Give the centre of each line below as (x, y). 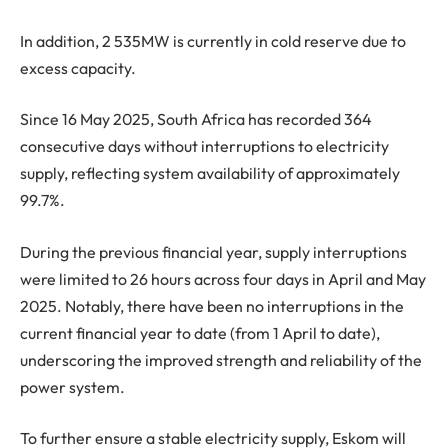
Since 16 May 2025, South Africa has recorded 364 (196, 119)
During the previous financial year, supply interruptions (213, 251)
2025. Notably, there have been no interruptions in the (212, 305)
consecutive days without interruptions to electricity (204, 146)
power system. (72, 386)
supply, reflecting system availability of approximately (210, 173)
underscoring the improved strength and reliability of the (221, 359)
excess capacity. (78, 67)
